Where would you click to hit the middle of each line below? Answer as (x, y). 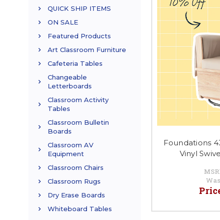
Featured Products (79, 36)
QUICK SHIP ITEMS (79, 9)
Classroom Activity (78, 100)
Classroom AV (70, 145)
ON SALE (63, 22)
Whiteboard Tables (80, 209)
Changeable (67, 77)
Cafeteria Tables (75, 64)
